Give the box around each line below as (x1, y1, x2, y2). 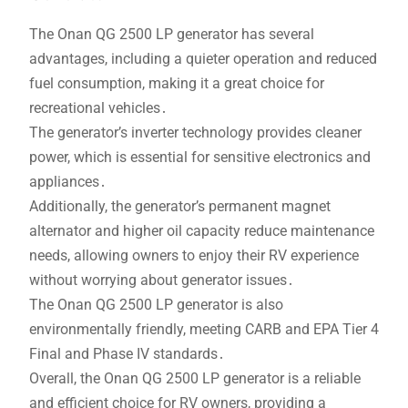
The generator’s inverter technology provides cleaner (28, 123, 362, 141)
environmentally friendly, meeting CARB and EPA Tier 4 (28, 320, 379, 338)
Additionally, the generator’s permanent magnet (28, 197, 331, 215)
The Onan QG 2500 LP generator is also (28, 295, 283, 313)
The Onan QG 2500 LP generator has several (28, 25, 314, 43)
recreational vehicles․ (28, 98, 168, 117)
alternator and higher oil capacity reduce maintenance (28, 221, 374, 240)
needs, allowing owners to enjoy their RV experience (28, 246, 359, 264)
